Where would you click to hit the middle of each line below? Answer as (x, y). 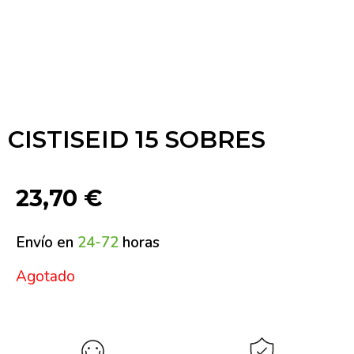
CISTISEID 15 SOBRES (137, 139)
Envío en (47, 242)
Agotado (45, 277)
